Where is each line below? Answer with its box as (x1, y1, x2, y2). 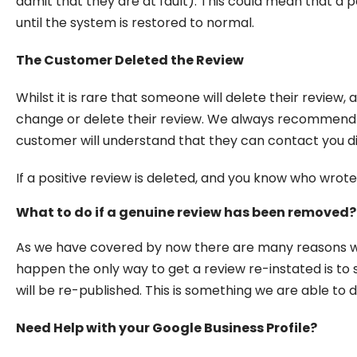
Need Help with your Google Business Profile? (16, 318, 317, 337)
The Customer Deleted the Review (16, 50, 244, 69)
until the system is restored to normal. (16, 13, 254, 32)
